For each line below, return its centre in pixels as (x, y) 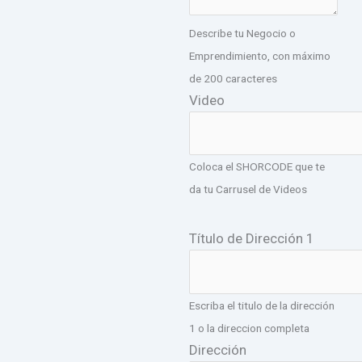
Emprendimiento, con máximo (260, 55)
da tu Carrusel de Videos (248, 189)
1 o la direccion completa (249, 328)
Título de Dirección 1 (252, 239)
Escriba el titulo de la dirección (262, 305)
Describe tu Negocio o (242, 33)
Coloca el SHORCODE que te (257, 167)
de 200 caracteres (233, 78)
